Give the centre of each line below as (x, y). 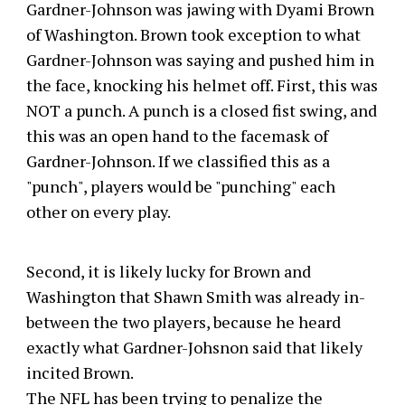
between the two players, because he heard (183, 322)
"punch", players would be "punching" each (180, 186)
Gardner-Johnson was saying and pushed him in (200, 60)
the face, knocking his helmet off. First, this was (202, 85)
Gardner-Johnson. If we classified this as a (178, 161)
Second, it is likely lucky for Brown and (168, 271)
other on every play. (98, 212)
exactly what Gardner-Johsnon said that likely (194, 347)
